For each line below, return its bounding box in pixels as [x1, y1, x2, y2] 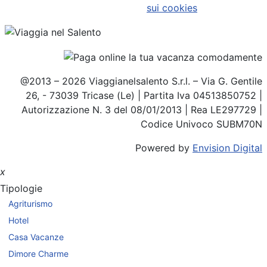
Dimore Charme [8, 249, 69, 259]
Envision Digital [193, 142, 262, 154]
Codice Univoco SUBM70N [141, 118, 262, 130]
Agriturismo [8, 198, 52, 209]
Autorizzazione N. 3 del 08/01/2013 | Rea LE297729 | [21, 104, 262, 116]
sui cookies [147, 1, 197, 14]
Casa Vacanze [8, 232, 64, 243]
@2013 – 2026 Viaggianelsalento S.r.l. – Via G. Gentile [20, 75, 262, 87]
